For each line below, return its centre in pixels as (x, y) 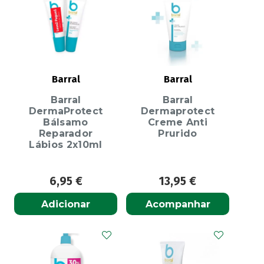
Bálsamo (66, 123)
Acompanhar (178, 204)
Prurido (178, 134)
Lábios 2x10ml (66, 145)
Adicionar (66, 204)
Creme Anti (178, 123)
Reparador (66, 134)
